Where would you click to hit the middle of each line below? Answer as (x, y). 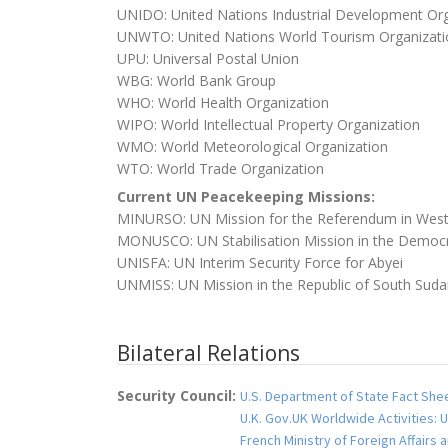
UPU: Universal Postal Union (208, 59)
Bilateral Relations (208, 353)
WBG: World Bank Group (196, 81)
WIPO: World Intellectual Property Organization (268, 125)
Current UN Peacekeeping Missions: (248, 197)
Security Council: (178, 396)
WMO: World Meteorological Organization (252, 147)
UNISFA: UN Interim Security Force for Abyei (260, 263)
